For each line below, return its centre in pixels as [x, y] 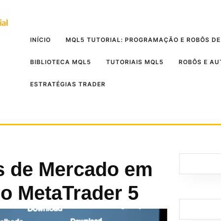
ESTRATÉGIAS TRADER [68, 84]
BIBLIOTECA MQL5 [61, 62]
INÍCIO [40, 39]
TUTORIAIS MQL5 [135, 62]
